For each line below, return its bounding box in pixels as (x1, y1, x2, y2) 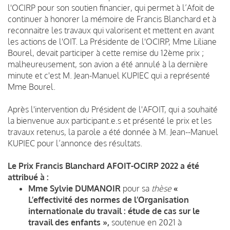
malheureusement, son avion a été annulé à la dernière (8, 59, 208, 69)
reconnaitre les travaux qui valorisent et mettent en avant (8, 25, 214, 35)
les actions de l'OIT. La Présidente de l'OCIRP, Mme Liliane (8, 36, 217, 47)
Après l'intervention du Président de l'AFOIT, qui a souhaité (8, 104, 218, 114)
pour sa (123, 183, 151, 194)
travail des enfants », (28, 217, 109, 227)
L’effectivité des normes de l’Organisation (28, 194, 189, 205)
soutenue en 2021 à (109, 217, 182, 227)
